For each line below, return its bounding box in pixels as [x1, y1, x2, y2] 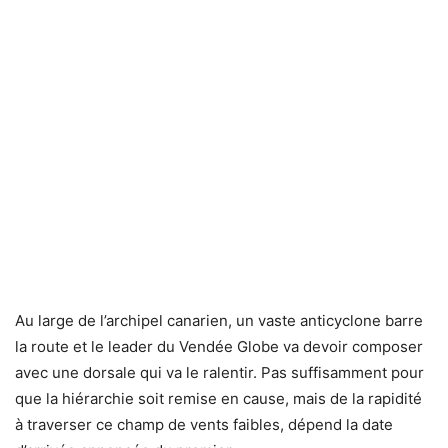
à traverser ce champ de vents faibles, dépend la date [15, 414, 393, 434]
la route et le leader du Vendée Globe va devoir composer [15, 336, 423, 356]
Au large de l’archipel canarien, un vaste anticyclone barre [15, 310, 423, 330]
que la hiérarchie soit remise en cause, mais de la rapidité [15, 388, 422, 408]
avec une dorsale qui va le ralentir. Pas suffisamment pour [15, 362, 424, 382]
